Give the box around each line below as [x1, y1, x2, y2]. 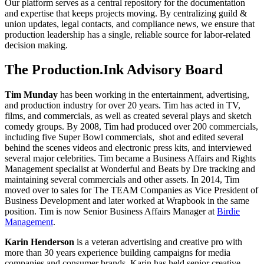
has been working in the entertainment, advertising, [58, 90, 249, 100]
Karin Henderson [5, 237, 74, 247]
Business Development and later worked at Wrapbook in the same [5, 196, 249, 206]
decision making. [5, 39, 68, 50]
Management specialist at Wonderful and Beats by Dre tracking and [5, 164, 255, 174]
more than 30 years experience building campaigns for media [5, 247, 230, 258]
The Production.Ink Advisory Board [5, 62, 223, 78]
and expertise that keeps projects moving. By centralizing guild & [5, 8, 247, 18]
